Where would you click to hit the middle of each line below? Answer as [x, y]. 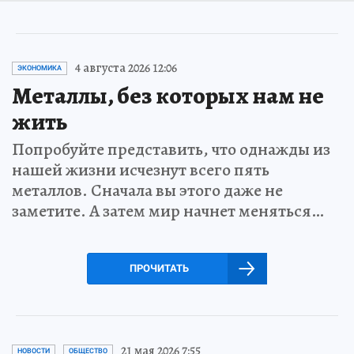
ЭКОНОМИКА [40, 68]
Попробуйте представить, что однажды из [171, 150]
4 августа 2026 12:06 [126, 68]
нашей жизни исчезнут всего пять [141, 170]
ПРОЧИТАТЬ [159, 269]
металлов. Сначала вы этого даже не [147, 191]
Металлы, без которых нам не [168, 96]
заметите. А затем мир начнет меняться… [168, 211]
